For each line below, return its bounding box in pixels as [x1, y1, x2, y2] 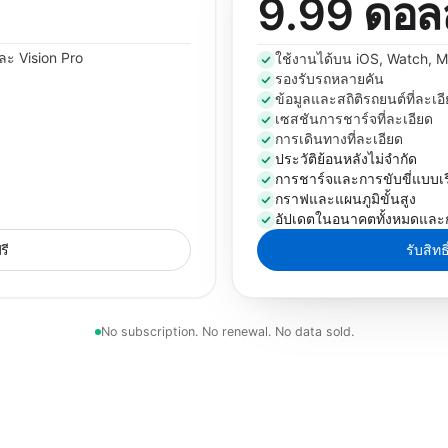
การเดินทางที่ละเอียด [275, 130, 403, 147]
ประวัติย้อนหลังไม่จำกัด [275, 150, 417, 167]
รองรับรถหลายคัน [275, 70, 384, 87]
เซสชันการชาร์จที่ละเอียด [275, 110, 433, 127]
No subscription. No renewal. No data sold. [100, 324, 354, 339]
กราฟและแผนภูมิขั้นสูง [275, 190, 416, 207]
